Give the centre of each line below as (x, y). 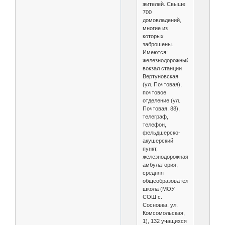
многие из (155, 28)
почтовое (154, 92)
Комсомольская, (163, 213)
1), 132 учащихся (164, 221)
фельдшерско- (161, 132)
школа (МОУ (158, 189)
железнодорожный (166, 60)
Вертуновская (160, 76)
